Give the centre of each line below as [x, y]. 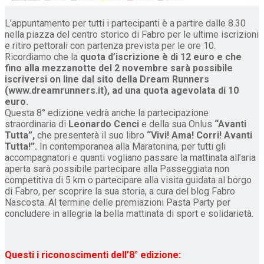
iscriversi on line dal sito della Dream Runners [107, 79]
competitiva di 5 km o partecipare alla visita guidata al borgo [128, 180]
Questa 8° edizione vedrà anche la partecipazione [107, 113]
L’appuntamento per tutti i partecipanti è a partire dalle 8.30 [125, 23]
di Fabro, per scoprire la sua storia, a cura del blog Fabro [120, 191]
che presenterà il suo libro [90, 135]
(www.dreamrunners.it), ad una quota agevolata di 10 [122, 90]
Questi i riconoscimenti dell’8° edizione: [93, 255]
